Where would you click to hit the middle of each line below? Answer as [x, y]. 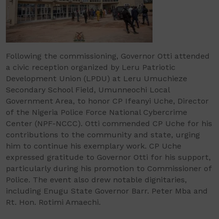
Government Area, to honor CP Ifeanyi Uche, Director [107, 101]
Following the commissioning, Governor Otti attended [108, 56]
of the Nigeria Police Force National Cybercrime [97, 112]
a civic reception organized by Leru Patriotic [91, 67]
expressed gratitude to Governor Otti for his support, [108, 157]
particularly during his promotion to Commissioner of [109, 169]
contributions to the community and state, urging [103, 135]
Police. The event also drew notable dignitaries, [96, 180]
